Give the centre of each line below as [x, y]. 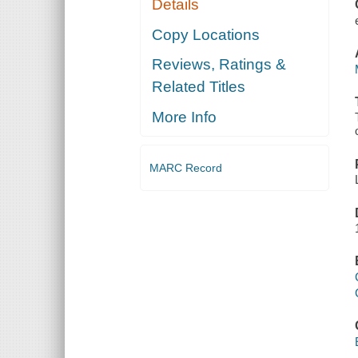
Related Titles [199, 87]
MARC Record [185, 167]
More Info [185, 117]
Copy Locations [206, 34]
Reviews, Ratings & [219, 65]
